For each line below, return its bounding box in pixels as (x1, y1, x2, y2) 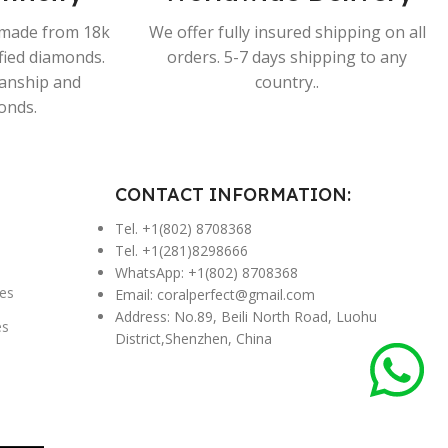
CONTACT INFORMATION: (114, 183, 351, 206)
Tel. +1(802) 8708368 (114, 219, 252, 238)
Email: (114, 285, 157, 304)
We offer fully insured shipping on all (148, 21, 426, 43)
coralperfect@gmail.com (156, 285, 315, 304)
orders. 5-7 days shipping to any (167, 46, 408, 68)
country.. (255, 71, 320, 93)
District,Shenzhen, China (114, 329, 272, 348)
